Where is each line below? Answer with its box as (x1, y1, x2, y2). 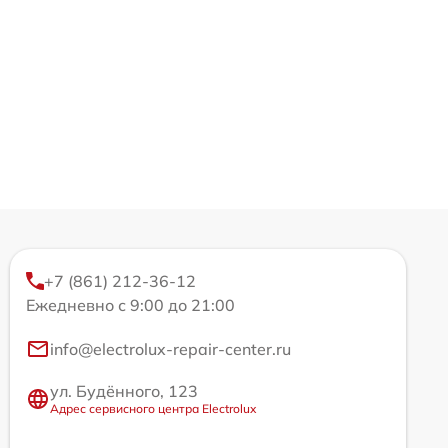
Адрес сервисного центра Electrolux (50, 401, 256, 416)
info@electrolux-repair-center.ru (50, 339, 291, 359)
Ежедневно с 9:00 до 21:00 (26, 295, 235, 315)
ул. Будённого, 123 (50, 381, 198, 401)
